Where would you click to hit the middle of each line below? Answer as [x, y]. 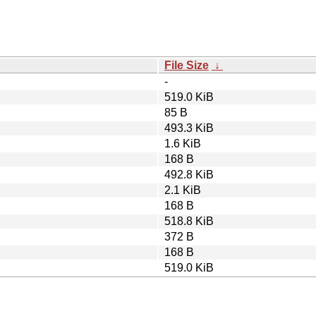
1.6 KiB [183, 143]
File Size [187, 65]
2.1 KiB [183, 190]
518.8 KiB [189, 221]
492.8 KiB [189, 174]
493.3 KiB [189, 128]
